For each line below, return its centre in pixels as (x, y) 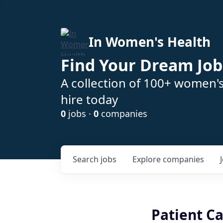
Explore (148, 159)
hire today (89, 99)
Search (87, 159)
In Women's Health (150, 42)
